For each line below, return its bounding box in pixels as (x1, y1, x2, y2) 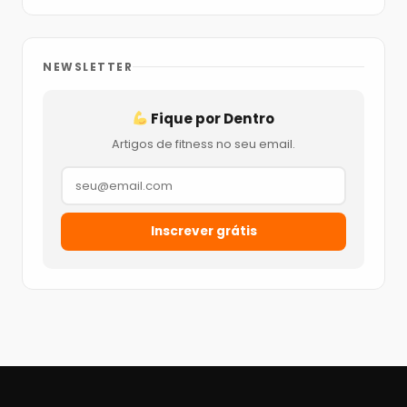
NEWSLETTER (43, 59, 133, 74)
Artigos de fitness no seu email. (112, 136, 295, 152)
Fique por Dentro (148, 109, 275, 128)
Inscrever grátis (150, 223, 257, 240)
